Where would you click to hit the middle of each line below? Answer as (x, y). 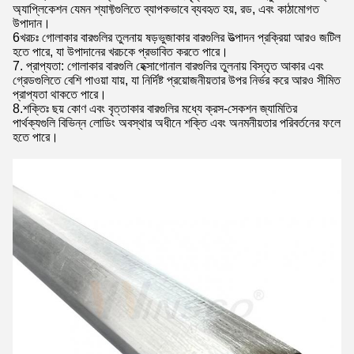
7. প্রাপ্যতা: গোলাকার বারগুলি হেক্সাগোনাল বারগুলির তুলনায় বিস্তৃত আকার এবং (168, 66)
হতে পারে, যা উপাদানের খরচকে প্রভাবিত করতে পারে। (121, 52)
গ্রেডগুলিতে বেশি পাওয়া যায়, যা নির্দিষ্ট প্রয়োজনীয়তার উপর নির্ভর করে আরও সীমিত (177, 80)
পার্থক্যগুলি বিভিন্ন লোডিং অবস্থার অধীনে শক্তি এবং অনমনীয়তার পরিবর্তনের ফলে (177, 123)
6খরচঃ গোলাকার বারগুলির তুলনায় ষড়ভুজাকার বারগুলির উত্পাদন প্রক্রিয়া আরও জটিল (177, 38)
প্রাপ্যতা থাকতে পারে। (60, 94)
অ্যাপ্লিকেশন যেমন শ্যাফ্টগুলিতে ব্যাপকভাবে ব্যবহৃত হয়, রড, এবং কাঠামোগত (166, 9)
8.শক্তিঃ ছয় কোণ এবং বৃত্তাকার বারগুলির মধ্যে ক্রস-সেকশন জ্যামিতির (155, 109)
